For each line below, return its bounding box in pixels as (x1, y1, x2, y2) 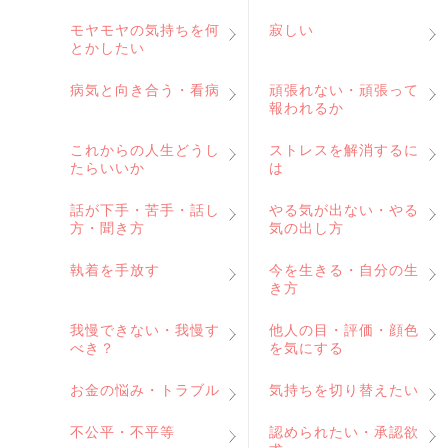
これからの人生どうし (70, 142, 220, 158)
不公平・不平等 (70, 424, 175, 440)
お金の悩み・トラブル (70, 382, 220, 398)
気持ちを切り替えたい (269, 382, 419, 398)
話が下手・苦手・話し (70, 202, 220, 218)
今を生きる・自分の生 (269, 262, 419, 278)
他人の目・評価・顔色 (269, 322, 419, 338)
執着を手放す (70, 262, 160, 278)
